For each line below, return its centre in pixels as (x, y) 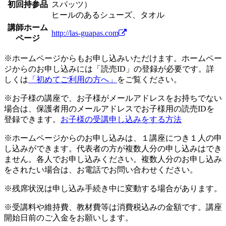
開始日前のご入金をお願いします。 (69, 217)
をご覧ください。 (149, 79)
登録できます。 (32, 119)
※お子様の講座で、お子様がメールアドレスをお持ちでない (113, 98)
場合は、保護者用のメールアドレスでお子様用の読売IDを (109, 108)
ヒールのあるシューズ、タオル (108, 15)
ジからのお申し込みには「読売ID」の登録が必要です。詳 (109, 69)
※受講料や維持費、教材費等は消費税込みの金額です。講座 (113, 207)
